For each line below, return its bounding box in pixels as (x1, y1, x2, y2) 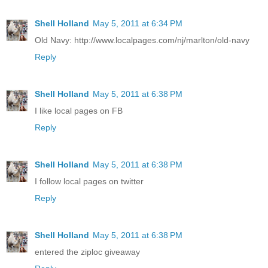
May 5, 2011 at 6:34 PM (93, 19, 182, 29)
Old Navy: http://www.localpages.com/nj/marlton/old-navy (35, 35, 249, 45)
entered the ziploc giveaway (35, 247, 140, 257)
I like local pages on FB (35, 106, 123, 116)
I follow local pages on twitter (35, 176, 144, 187)
